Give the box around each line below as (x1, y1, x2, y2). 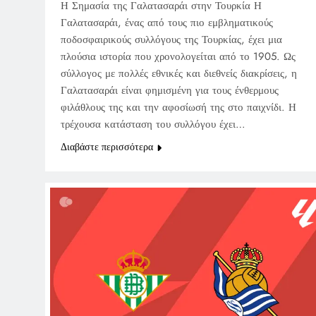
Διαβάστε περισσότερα (61, 140, 153, 154)
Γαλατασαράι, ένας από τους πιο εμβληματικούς (61, 15, 273, 31)
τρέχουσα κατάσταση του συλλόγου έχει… (61, 116, 245, 133)
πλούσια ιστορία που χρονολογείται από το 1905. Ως (61, 49, 296, 65)
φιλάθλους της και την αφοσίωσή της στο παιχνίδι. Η (61, 99, 296, 116)
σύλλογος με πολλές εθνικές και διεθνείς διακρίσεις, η (61, 66, 297, 82)
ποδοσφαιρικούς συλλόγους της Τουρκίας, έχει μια (61, 32, 282, 48)
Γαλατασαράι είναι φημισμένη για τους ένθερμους (61, 83, 279, 99)
